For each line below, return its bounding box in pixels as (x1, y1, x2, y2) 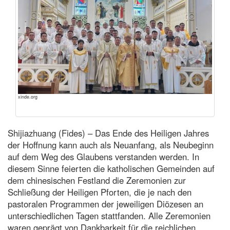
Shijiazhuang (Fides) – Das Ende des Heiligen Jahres (8, 126, 209, 139)
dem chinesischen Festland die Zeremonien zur (8, 174, 186, 186)
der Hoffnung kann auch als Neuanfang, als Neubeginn (8, 138, 214, 151)
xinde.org (18, 93, 37, 100)
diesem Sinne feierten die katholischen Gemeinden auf (8, 162, 215, 175)
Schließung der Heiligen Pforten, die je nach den (8, 185, 191, 198)
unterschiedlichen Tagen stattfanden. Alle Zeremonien (8, 209, 210, 222)
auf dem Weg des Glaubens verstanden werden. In (8, 150, 199, 163)
